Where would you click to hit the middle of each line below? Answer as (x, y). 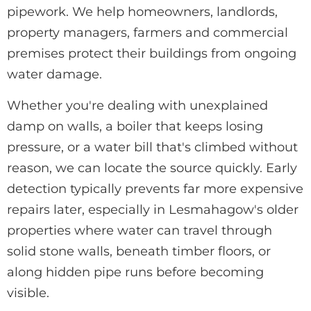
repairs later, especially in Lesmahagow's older (153, 209)
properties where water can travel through (140, 230)
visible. (28, 293)
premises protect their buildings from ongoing (152, 53)
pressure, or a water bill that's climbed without (152, 147)
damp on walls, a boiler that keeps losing (135, 126)
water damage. (54, 74)
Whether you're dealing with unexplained (137, 105)
